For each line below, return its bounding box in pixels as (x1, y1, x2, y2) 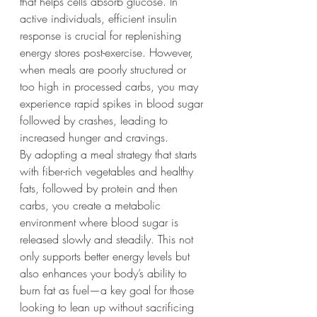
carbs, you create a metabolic (20, 197, 164, 213)
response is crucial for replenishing (20, 27, 185, 43)
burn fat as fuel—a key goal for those (20, 282, 197, 298)
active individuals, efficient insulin (20, 10, 180, 26)
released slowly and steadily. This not (20, 231, 197, 247)
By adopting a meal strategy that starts (20, 146, 200, 162)
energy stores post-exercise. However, (20, 44, 197, 60)
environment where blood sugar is (20, 214, 182, 230)
